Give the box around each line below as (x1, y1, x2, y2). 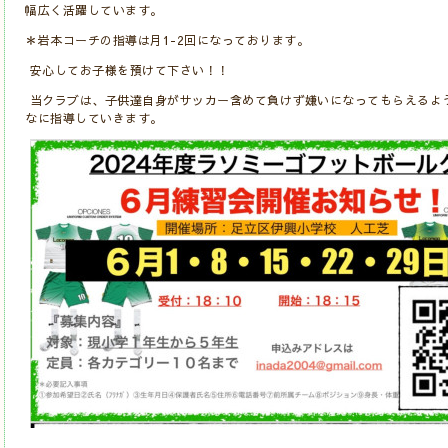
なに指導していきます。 (25, 109, 163, 126)
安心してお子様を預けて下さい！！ (25, 61, 230, 78)
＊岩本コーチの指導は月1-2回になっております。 (25, 31, 309, 48)
